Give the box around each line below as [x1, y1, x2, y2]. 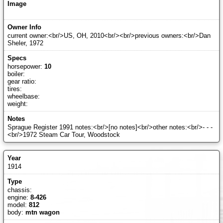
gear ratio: [7, 78, 36, 86]
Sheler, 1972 [7, 39, 43, 47]
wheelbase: [7, 93, 40, 101]
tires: [7, 85, 22, 93]
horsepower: [7, 63, 44, 71]
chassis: [7, 186, 32, 194]
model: [7, 201, 29, 209]
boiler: [7, 70, 25, 78]
